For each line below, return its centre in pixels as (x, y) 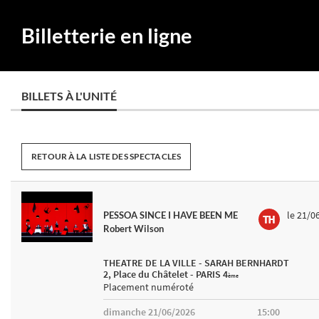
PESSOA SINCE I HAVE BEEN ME (171, 215)
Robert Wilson (134, 229)
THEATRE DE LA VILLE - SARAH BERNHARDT (196, 263)
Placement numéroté (148, 287)
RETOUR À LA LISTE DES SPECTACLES (106, 156)
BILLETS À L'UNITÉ (69, 96)
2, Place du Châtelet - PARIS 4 (166, 274)
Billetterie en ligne (107, 36)
